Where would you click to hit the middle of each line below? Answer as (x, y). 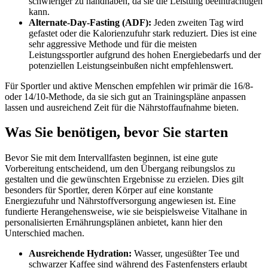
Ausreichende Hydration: (80, 254)
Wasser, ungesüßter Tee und (185, 254)
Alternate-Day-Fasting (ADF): (90, 22)
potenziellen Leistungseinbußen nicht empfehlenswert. (131, 65)
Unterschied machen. (45, 233)
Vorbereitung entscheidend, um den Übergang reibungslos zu (120, 169)
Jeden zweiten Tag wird (197, 22)
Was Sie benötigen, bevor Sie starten (116, 133)
